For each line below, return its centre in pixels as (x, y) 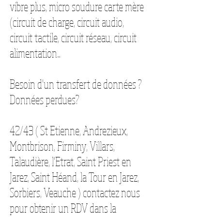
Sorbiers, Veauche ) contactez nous (75, 193)
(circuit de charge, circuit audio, (67, 22)
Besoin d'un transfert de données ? (76, 84)
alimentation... (35, 53)
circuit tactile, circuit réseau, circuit (73, 38)
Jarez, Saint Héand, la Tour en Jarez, (74, 177)
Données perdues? (45, 100)
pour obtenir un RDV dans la (63, 208)
